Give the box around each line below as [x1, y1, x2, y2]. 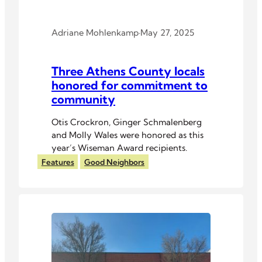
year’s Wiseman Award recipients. [51, 142, 187, 154]
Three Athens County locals [51, 63, 205, 78]
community [51, 91, 115, 106]
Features [41, 157, 74, 167]
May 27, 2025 [140, 27, 194, 39]
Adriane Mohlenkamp [51, 27, 139, 39]
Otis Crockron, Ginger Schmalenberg [51, 116, 202, 128]
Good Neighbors [84, 157, 145, 167]
